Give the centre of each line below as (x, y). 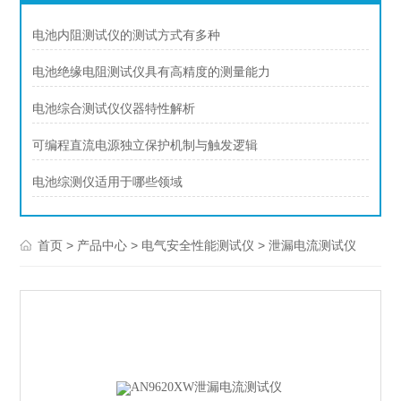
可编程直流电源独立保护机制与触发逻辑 (145, 146)
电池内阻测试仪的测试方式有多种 (127, 36)
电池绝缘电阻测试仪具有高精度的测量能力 (152, 73)
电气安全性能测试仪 (198, 246)
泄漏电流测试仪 (313, 246)
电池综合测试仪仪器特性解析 (114, 109)
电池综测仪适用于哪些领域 (108, 183)
